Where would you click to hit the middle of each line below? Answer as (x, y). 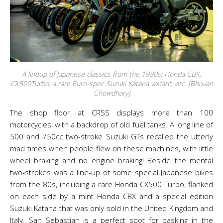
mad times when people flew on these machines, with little (111, 148)
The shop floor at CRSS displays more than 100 (111, 112)
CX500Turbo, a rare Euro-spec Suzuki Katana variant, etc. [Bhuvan (111, 83)
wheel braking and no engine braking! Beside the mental (111, 160)
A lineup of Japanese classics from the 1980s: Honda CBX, (111, 74)
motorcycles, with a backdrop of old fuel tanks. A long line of (111, 124)
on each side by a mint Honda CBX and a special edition (111, 196)
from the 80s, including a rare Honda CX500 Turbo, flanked (111, 184)
